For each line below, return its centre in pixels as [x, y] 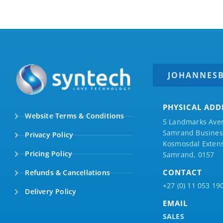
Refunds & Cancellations [67, 173]
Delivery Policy [50, 192]
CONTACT [182, 172]
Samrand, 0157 [188, 155]
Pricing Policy [48, 154]
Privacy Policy [48, 135]
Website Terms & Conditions [74, 116]
